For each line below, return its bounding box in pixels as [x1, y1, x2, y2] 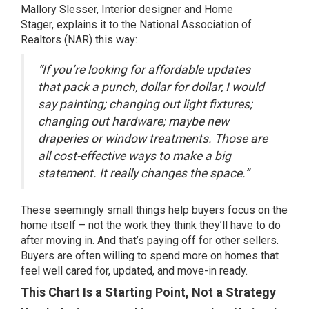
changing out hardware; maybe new [38, 114, 229, 129]
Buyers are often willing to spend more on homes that [21, 249, 279, 263]
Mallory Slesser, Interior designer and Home [21, 3, 233, 17]
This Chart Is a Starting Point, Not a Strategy [21, 285, 276, 300]
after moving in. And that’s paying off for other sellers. [21, 234, 279, 248]
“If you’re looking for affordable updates [38, 63, 250, 77]
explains [57, 18, 97, 32]
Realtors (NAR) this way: [21, 33, 137, 47]
